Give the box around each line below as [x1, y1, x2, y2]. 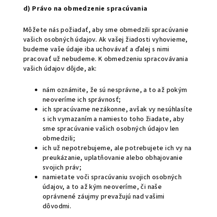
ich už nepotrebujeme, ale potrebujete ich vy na [43, 143, 192, 153]
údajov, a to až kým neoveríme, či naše [43, 182, 162, 192]
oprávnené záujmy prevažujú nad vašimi [43, 192, 165, 201]
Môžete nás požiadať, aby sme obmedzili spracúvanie [23, 25, 188, 35]
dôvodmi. [43, 201, 72, 211]
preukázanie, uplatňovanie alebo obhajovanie [43, 153, 183, 163]
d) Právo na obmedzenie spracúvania [23, 4, 148, 14]
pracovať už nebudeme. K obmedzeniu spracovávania [23, 54, 188, 64]
